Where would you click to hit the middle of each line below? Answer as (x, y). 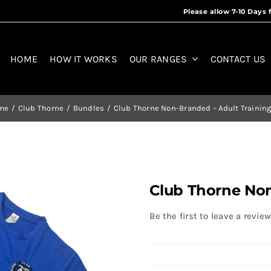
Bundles (89, 108)
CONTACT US (238, 59)
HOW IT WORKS (83, 59)
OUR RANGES (158, 59)
